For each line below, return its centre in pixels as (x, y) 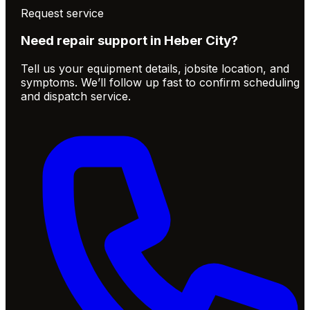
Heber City (198, 41)
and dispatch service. (76, 97)
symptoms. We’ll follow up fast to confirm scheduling (161, 83)
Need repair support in (93, 41)
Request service (63, 13)
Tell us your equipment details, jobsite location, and (155, 69)
